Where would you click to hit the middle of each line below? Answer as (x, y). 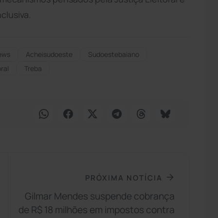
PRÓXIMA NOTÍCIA (124, 177)
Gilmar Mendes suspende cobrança (100, 196)
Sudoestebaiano (114, 54)
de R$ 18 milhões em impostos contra (97, 210)
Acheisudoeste (49, 54)
